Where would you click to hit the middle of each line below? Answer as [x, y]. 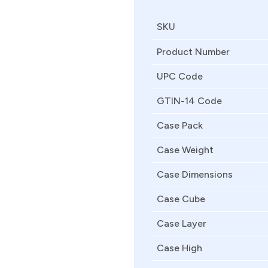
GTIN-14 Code [189, 101]
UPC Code [180, 76]
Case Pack [180, 125]
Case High [179, 248]
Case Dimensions [195, 174]
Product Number [193, 52]
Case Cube [181, 199]
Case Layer [182, 223]
